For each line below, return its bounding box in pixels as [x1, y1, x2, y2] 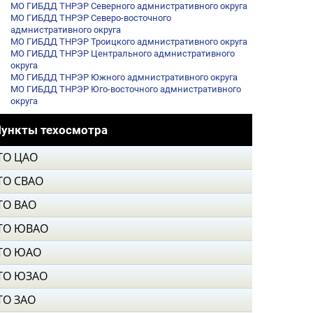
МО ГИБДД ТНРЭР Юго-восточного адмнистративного [10, 84, 241, 94]
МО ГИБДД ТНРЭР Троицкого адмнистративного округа [10, 36, 247, 47]
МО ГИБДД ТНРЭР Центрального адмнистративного [10, 48, 235, 59]
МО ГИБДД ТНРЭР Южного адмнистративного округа [10, 72, 238, 82]
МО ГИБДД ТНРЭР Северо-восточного [10, 13, 171, 23]
